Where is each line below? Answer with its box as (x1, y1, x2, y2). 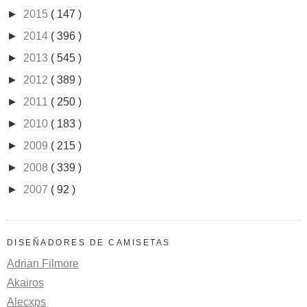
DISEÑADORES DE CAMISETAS (7, 238, 171, 248)
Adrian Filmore (7, 257, 79, 269)
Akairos (7, 276, 44, 288)
